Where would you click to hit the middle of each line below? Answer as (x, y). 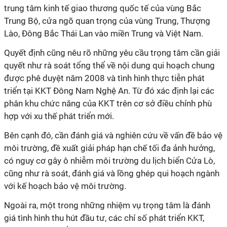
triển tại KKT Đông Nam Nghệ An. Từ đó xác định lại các (109, 91)
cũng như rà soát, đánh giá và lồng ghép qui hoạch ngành (112, 173)
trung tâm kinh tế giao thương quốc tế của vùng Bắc (103, 8)
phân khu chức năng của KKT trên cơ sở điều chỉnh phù (108, 103)
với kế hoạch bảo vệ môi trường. (65, 186)
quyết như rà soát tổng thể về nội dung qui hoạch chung (109, 65)
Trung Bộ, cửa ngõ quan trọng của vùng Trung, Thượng (107, 21)
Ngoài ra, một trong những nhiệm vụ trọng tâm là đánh (107, 205)
